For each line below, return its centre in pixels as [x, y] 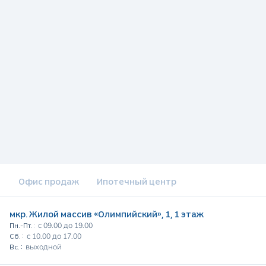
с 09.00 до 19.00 [65, 226]
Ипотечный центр [137, 182]
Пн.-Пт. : [22, 226]
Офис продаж [49, 182]
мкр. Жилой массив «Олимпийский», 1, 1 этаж [107, 214]
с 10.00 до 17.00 [54, 236]
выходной [44, 247]
